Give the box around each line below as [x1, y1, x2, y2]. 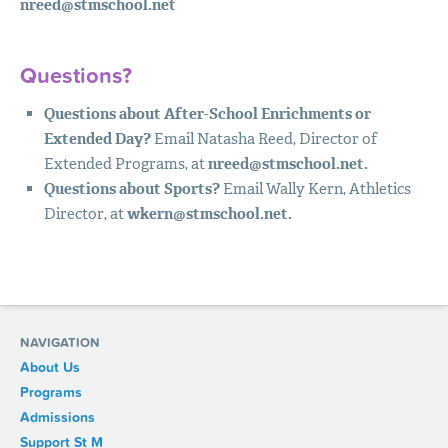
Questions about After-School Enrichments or [43, 104, 371, 125]
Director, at [43, 204, 127, 225]
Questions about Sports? [43, 179, 220, 200]
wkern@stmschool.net [126, 204, 288, 225]
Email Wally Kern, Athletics [219, 179, 411, 200]
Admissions [19, 409, 95, 427]
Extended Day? [43, 129, 151, 150]
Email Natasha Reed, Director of [150, 129, 377, 150]
